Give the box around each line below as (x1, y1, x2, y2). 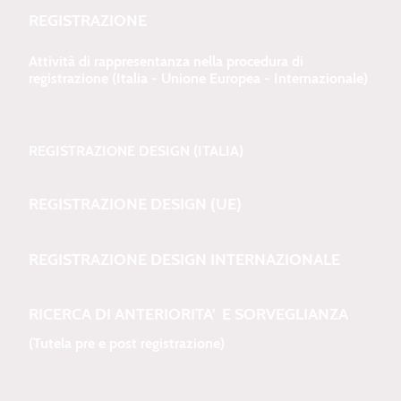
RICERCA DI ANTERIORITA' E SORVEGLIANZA (29, 304, 363, 325)
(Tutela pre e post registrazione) (29, 335, 368, 353)
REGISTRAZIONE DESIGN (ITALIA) (29, 141, 243, 159)
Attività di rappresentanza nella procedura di (29, 53, 303, 71)
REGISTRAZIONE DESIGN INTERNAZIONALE (29, 249, 340, 269)
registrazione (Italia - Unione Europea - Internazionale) (29, 70, 368, 88)
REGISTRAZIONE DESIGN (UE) (29, 194, 242, 215)
